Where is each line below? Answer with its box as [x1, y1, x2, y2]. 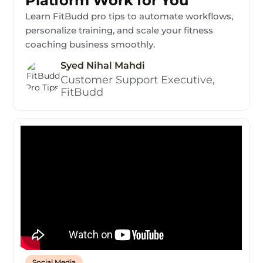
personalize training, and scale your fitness [25, 25, 214, 36]
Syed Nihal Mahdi [60, 60, 146, 72]
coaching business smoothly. [25, 39, 156, 50]
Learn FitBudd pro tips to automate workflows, [25, 11, 234, 22]
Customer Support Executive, [60, 73, 215, 87]
